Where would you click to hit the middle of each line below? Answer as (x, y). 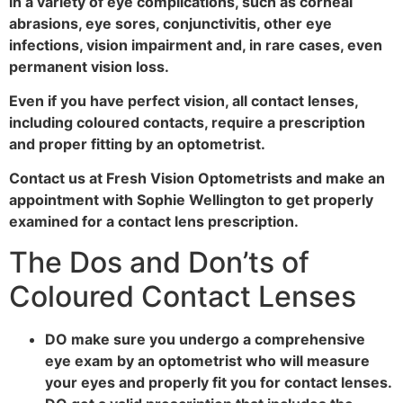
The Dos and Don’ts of (159, 262)
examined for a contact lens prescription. (154, 222)
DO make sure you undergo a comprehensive (205, 339)
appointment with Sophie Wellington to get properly (191, 200)
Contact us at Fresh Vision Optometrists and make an (197, 179)
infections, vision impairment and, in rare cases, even (196, 45)
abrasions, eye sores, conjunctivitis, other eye (170, 23)
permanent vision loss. (89, 66)
